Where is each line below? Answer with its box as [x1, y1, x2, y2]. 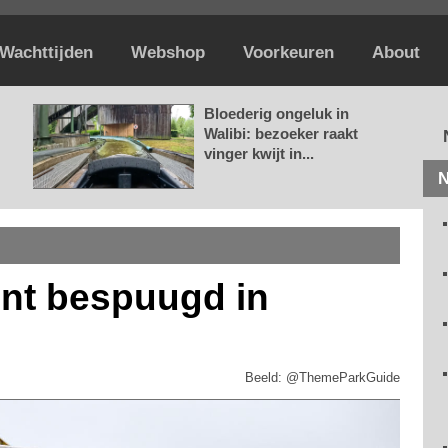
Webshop [131, 43, 205, 62]
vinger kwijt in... [204, 145, 314, 162]
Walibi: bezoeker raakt [204, 125, 358, 142]
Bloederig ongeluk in [204, 105, 349, 122]
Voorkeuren [243, 43, 334, 62]
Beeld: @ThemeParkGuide [245, 370, 400, 385]
